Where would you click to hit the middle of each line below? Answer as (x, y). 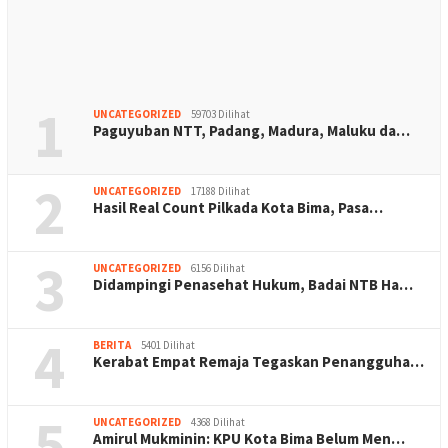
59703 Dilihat (220, 114)
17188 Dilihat (220, 191)
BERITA (112, 345)
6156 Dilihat (218, 268)
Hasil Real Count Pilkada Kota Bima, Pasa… (238, 208)
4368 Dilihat (218, 422)
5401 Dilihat (168, 345)
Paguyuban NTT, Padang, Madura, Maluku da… (251, 131)
